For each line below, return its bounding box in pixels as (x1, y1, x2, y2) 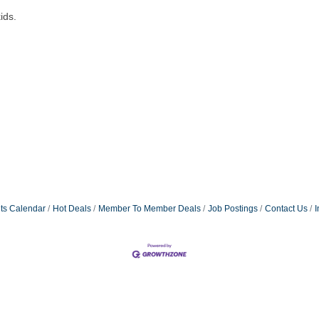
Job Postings (207, 203, 258, 214)
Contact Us (264, 203, 308, 214)
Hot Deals (52, 203, 91, 214)
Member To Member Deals (98, 203, 201, 214)
